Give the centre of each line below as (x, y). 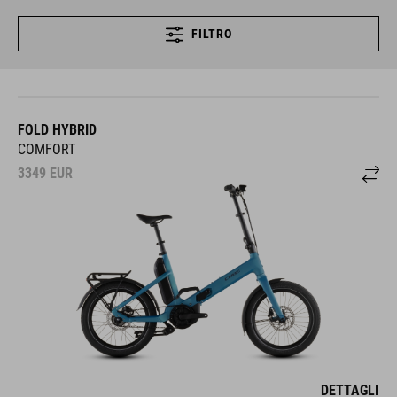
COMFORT (47, 149)
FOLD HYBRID (57, 129)
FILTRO (212, 33)
